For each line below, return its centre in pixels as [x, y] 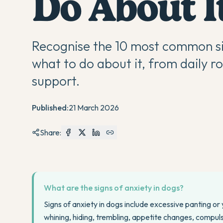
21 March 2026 [94, 108]
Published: [50, 108]
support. [56, 81]
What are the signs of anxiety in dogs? [114, 188]
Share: [51, 132]
